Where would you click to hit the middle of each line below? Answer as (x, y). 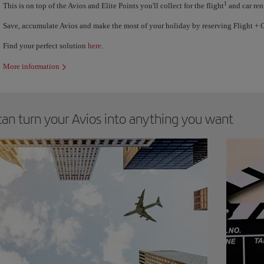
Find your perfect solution (45, 46)
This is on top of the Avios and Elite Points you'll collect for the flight (113, 6)
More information (31, 66)
